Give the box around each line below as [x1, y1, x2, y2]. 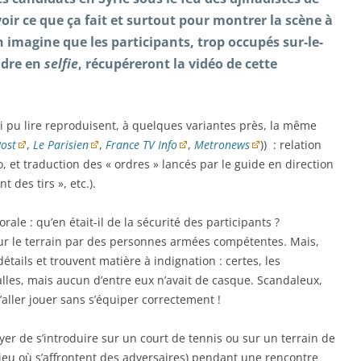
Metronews [194, 137, 250, 152]
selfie [44, 55, 78, 73]
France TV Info [106, 137, 177, 152]
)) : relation [260, 137, 322, 152]
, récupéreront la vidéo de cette [78, 55, 277, 73]
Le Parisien [33, 137, 89, 152]
